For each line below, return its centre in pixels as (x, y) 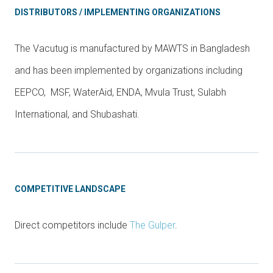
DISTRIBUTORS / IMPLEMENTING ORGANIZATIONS (118, 12)
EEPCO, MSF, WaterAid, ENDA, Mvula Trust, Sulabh (120, 92)
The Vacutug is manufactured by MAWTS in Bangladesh (132, 48)
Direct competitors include (72, 225)
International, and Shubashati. (77, 114)
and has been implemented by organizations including (129, 70)
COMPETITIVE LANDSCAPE (70, 189)
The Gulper (152, 225)
